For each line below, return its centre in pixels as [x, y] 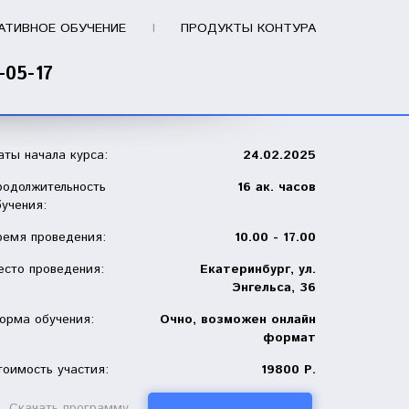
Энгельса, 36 [274, 288]
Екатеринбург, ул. [258, 269]
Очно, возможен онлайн [238, 320]
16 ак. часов [277, 187]
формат [289, 338]
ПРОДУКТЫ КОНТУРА [248, 28]
